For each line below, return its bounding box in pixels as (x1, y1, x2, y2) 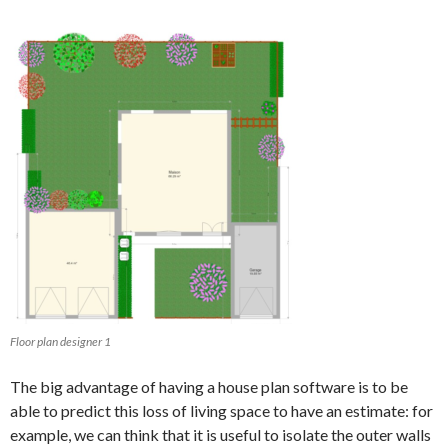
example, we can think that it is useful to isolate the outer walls (10, 424, 431, 444)
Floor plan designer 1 (10, 333, 111, 349)
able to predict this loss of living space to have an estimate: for (10, 400, 433, 420)
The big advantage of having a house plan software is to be (10, 376, 408, 396)
